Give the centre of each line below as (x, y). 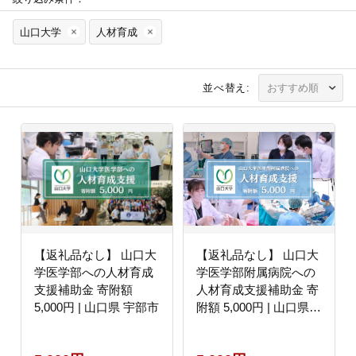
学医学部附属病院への (255, 273)
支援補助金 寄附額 (83, 290)
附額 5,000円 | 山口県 (252, 308)
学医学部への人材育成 (94, 273)
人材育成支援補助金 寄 (257, 290)
